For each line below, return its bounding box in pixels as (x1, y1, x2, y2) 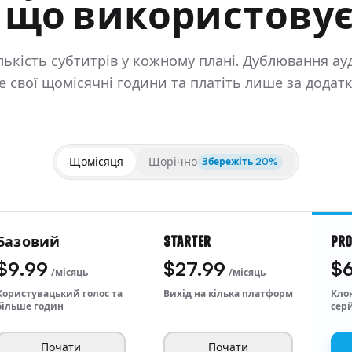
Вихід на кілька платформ (163, 288, 293, 299)
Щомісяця (69, 155, 123, 168)
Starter (163, 233, 211, 251)
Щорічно (148, 155, 197, 168)
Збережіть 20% (202, 156, 278, 167)
